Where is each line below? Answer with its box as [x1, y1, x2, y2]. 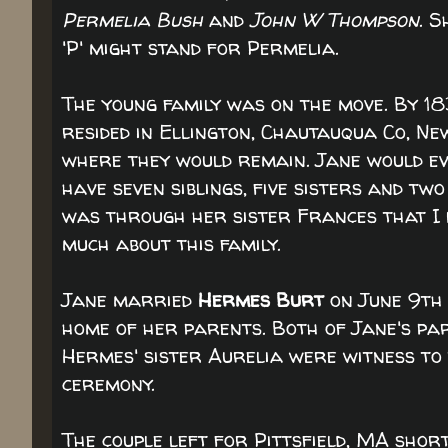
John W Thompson [244, 6, 419, 33]
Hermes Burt [198, 286, 324, 313]
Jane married [62, 286, 198, 313]
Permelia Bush [62, 6, 203, 33]
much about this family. [62, 230, 281, 257]
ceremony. [62, 370, 155, 397]
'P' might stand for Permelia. [62, 34, 339, 61]
